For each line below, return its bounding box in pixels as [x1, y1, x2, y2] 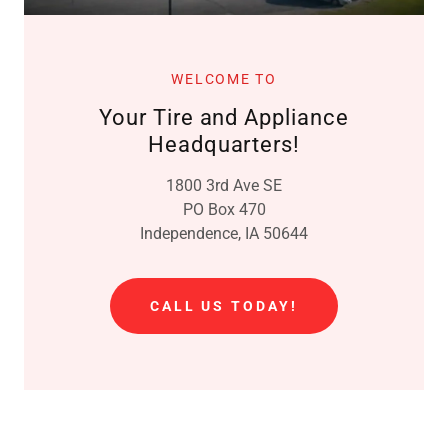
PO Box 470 [182, 200, 266, 219]
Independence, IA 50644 [140, 224, 308, 243]
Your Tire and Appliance [98, 105, 350, 130]
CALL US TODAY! [149, 298, 299, 314]
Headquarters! [147, 132, 301, 157]
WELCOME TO [171, 71, 277, 87]
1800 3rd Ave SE [166, 176, 282, 195]
